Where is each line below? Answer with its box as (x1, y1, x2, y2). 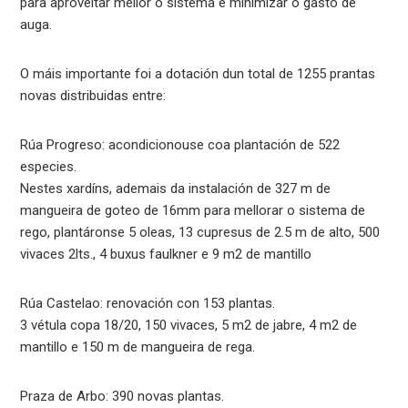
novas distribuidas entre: (20, 87, 167, 104)
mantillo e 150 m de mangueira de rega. (20, 338, 256, 355)
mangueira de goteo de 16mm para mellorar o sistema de (20, 201, 366, 219)
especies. (20, 158, 77, 175)
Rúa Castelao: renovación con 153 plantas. (20, 294, 276, 311)
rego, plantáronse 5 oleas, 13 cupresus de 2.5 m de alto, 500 (20, 223, 381, 240)
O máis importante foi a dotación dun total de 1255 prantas (20, 65, 376, 82)
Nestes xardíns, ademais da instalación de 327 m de (20, 179, 331, 197)
